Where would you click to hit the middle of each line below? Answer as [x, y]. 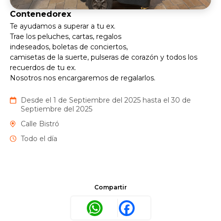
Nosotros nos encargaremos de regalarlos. [83, 78]
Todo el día [39, 139]
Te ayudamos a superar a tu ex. [63, 26]
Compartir [110, 187]
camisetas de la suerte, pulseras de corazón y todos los [104, 57]
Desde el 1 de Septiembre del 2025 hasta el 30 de [106, 100]
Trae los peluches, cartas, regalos [66, 37]
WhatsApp [123, 208]
